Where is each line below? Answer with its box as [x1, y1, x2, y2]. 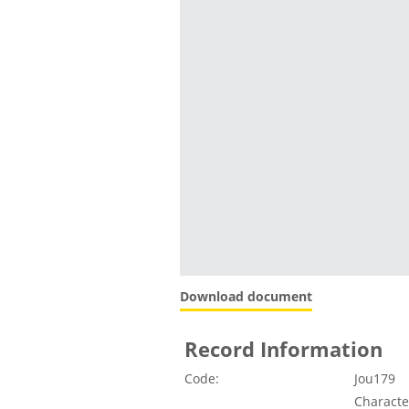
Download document [180, 287, 312, 305]
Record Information [184, 335, 383, 362]
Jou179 [353, 370, 395, 388]
